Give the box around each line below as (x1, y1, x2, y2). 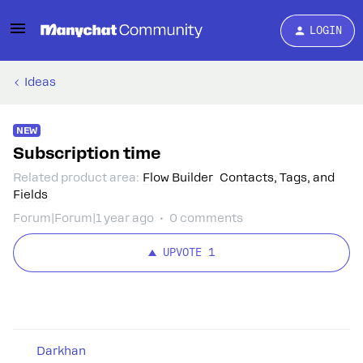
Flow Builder (143, 171, 213, 184)
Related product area (13, 171, 136, 184)
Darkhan (36, 344, 86, 357)
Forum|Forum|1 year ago (13, 211, 154, 224)
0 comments (169, 211, 243, 224)
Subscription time (13, 143, 161, 163)
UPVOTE (163, 246, 202, 259)
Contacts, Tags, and (220, 171, 335, 184)
